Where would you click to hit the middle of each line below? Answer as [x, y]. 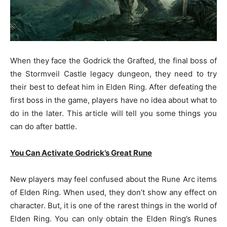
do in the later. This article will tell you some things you [113, 113]
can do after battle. [44, 126]
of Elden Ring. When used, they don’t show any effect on [113, 192]
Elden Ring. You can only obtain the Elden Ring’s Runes [113, 218]
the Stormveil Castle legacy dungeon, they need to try [113, 73]
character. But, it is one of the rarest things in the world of [113, 205]
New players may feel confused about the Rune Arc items [113, 179]
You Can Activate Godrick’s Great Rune [81, 153]
